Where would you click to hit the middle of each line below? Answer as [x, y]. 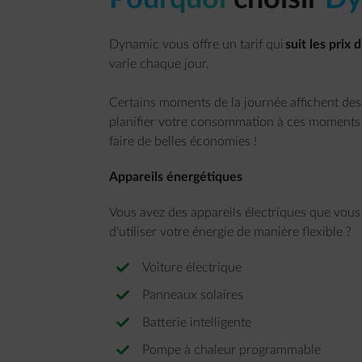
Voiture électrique [192, 267]
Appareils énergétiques [175, 177]
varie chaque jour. [159, 64]
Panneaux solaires [192, 295]
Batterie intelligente [196, 322]
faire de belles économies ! [183, 141]
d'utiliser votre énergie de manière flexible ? [230, 232]
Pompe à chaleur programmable [231, 350]
